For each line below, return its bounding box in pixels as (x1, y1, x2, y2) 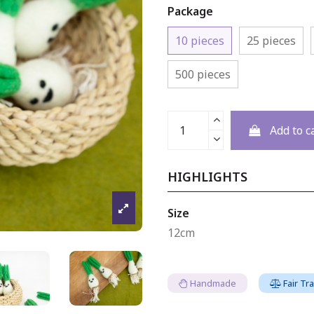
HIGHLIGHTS (168, 168, 247, 186)
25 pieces (247, 32, 296, 48)
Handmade (190, 277, 236, 290)
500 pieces (175, 66, 231, 82)
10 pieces (175, 32, 224, 48)
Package (168, 3, 213, 19)
